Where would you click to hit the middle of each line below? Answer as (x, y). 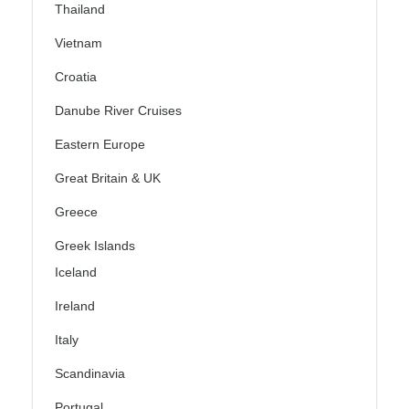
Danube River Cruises (118, 110)
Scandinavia (90, 373)
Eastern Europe (100, 144)
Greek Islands (95, 245)
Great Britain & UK (108, 178)
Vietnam (79, 42)
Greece (76, 211)
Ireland (75, 305)
